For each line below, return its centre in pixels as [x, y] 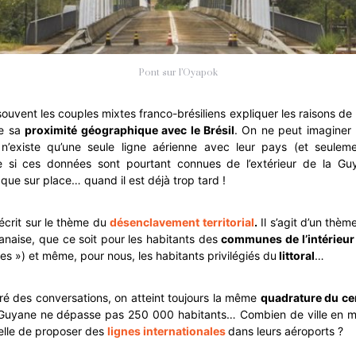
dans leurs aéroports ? [286, 331]
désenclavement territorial [182, 222]
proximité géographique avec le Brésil [130, 130]
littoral [296, 255]
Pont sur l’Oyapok [178, 72]
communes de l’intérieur [288, 238]
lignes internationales [166, 331]
